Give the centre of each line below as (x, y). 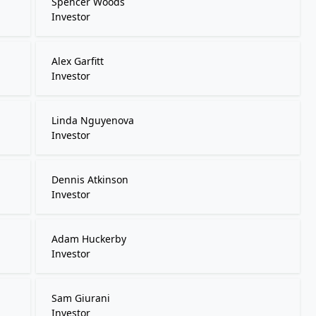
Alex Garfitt (77, 61)
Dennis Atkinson (90, 180)
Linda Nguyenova (92, 120)
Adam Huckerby (89, 239)
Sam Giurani (80, 298)
